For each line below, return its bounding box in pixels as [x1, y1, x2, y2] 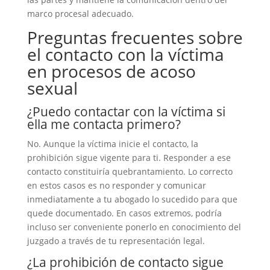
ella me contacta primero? [27, 116, 181, 133]
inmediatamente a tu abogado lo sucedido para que [27, 193, 237, 205]
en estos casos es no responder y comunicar [27, 180, 206, 191]
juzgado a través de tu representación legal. [27, 235, 205, 246]
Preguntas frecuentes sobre [27, 26, 243, 49]
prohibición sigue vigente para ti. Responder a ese [27, 152, 231, 163]
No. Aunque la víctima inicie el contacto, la [27, 138, 198, 149]
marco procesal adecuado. [27, 8, 134, 19]
